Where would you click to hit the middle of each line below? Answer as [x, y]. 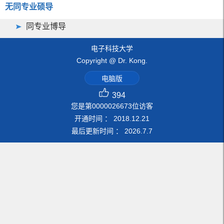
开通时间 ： [94, 118]
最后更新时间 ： [98, 131]
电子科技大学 [112, 48]
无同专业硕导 [29, 6]
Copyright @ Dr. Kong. [112, 60]
